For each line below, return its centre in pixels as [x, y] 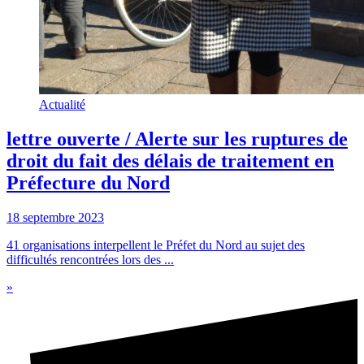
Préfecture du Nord [88, 182]
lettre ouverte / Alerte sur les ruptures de [177, 139]
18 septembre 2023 [55, 217]
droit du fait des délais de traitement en [170, 160]
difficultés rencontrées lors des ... [90, 259]
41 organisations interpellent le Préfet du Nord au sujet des [156, 245]
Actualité [62, 105]
